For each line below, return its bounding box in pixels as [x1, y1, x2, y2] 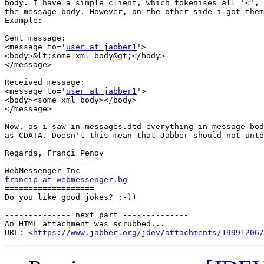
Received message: [5, 78, 85, 87]
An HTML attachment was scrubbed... [5, 219, 165, 229]
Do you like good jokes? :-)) [5, 193, 137, 202]
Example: [5, 16, 42, 25]
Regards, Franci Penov [5, 148, 104, 158]
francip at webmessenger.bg [5, 175, 127, 184]
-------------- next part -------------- [5, 210, 189, 220]
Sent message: [5, 34, 66, 43]
